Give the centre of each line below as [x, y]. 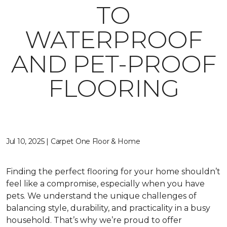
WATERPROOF [113, 40]
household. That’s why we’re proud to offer [94, 220]
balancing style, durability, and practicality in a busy [108, 208]
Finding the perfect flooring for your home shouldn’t [113, 172]
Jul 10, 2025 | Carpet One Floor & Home [73, 141]
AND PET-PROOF [113, 64]
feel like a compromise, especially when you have [105, 184]
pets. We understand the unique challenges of [101, 196]
